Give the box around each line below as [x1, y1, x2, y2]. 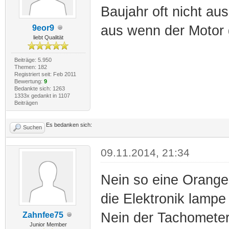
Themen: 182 [14, 63, 47, 70]
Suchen [23, 124, 42, 130]
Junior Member [29, 221, 67, 227]
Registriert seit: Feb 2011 [14, 71, 76, 77]
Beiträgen [14, 99, 38, 106]
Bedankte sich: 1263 [14, 85, 65, 91]
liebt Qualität [33, 34, 63, 40]
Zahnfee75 [22, 210, 64, 219]
